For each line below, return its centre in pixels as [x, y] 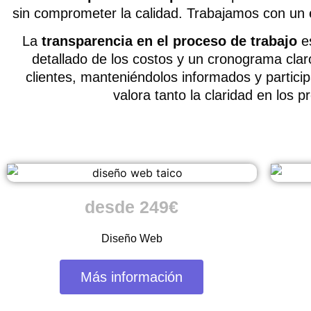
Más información [132, 277]
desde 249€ [132, 207]
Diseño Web [132, 238]
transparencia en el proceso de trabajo [169, 41]
